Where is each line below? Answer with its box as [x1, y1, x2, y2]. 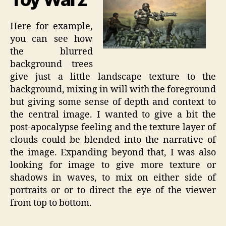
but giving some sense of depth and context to [10, 96, 216, 108]
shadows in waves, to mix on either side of [10, 172, 216, 184]
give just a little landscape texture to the [10, 71, 216, 83]
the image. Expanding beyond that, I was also [10, 146, 216, 158]
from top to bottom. [10, 197, 92, 209]
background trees [10, 58, 93, 70]
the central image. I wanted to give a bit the [10, 108, 216, 121]
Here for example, [10, 20, 93, 32]
